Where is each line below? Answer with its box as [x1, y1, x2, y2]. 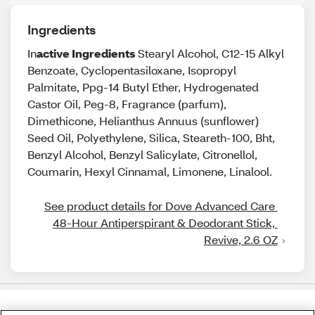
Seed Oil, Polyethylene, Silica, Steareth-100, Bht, [27, 130, 275, 145]
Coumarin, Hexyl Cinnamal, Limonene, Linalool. [27, 164, 272, 179]
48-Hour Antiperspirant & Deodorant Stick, [52, 215, 275, 230]
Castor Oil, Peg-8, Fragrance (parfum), [27, 96, 226, 111]
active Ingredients [37, 46, 135, 60]
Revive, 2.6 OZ [203, 232, 278, 247]
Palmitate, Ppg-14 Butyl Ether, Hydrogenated [27, 79, 259, 94]
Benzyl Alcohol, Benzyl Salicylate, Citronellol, [27, 147, 257, 162]
